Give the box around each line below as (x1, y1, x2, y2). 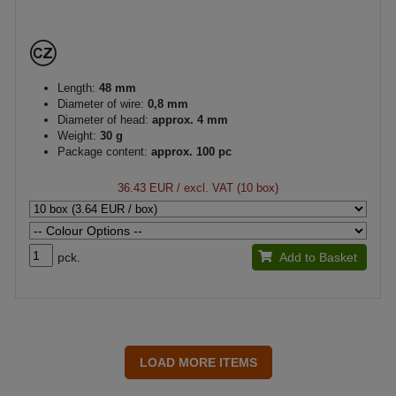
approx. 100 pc (148, 145, 232, 158)
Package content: (57, 145, 148, 158)
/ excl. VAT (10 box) (173, 181, 278, 194)
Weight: (57, 129, 96, 142)
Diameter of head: (57, 113, 148, 126)
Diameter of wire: (57, 97, 144, 110)
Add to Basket (278, 250, 357, 264)
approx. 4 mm (148, 113, 228, 126)
